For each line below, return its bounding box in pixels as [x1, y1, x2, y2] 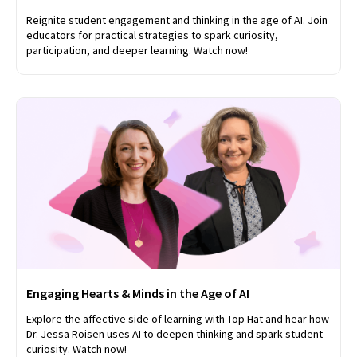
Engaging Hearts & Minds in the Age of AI [26, 284, 249, 301]
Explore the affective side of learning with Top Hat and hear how [26, 311, 329, 326]
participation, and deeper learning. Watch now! [26, 42, 248, 57]
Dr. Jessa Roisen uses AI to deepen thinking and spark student [26, 326, 323, 341]
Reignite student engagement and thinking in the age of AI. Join [26, 12, 328, 27]
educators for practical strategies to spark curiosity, [26, 27, 278, 42]
